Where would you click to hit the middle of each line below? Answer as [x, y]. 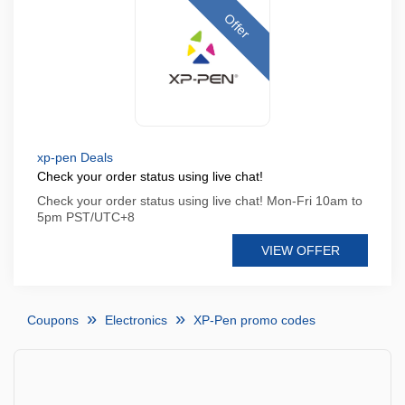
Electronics [136, 320]
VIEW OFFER [300, 250]
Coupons [53, 320]
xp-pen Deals [75, 157]
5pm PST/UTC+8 [86, 217]
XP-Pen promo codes [254, 320]
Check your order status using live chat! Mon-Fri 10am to [200, 201]
